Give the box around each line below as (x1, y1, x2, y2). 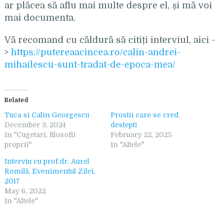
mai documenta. (4, 13, 75, 23)
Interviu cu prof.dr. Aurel (4, 157, 89, 165)
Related (4, 97, 28, 104)
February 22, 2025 (110, 131, 172, 139)
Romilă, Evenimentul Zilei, (4, 167, 95, 175)
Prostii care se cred (110, 111, 179, 119)
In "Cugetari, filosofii (4, 131, 75, 139)
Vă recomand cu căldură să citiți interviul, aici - (4, 35, 215, 45)
